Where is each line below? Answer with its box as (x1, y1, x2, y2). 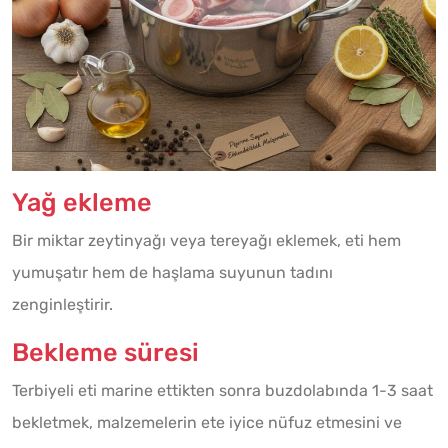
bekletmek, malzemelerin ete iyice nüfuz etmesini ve (12, 412, 402, 432)
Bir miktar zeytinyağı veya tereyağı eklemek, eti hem (12, 230, 401, 250)
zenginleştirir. (12, 294, 113, 314)
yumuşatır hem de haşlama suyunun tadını (12, 262, 333, 282)
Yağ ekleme (12, 186, 152, 217)
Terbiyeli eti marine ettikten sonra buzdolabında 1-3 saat (12, 380, 433, 400)
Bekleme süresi (12, 336, 199, 367)
